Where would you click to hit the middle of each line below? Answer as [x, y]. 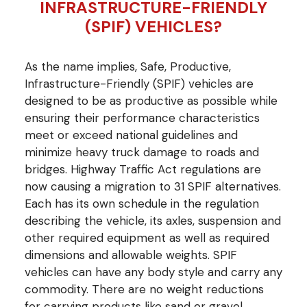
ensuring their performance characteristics [142, 118]
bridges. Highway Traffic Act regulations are [143, 169]
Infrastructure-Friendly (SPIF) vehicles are [139, 83]
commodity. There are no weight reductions [144, 289]
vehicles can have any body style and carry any [153, 272]
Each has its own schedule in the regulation [142, 203]
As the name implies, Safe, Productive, [128, 66]
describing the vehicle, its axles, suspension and [153, 220]
